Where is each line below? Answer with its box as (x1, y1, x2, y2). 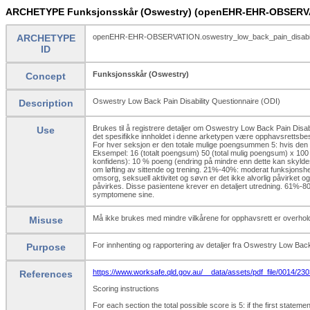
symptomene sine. (93, 190, 154, 199)
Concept (26, 70, 66, 82)
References (19, 268, 73, 280)
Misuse (28, 214, 63, 226)
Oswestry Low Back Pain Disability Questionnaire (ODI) (93, 96, 280, 105)
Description (18, 97, 73, 109)
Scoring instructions (93, 284, 159, 293)
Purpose (26, 241, 66, 253)
